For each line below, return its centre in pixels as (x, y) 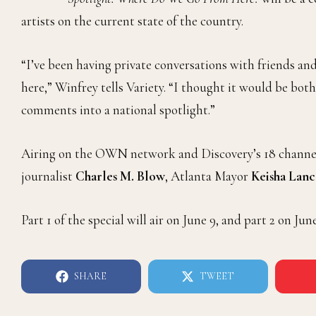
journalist (48, 176)
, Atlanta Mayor (208, 176)
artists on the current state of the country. (132, 20)
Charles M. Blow (120, 176)
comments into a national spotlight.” (118, 109)
